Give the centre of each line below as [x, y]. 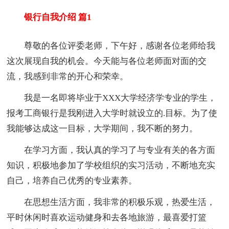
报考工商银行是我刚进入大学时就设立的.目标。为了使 [112, 113]
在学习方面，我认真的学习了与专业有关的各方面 [111, 150]
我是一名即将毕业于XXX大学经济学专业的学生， [112, 98]
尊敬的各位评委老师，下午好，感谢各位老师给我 [111, 45]
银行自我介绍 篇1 [49, 17]
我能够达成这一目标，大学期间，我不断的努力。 [102, 128]
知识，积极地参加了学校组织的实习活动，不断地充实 [111, 165]
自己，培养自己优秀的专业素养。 [72, 180]
